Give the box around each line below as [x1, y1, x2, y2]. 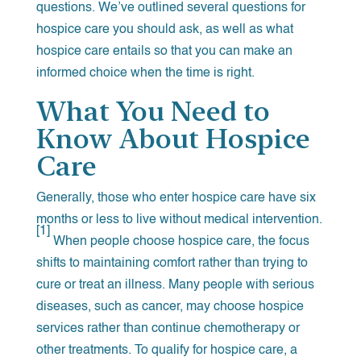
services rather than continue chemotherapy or [35, 322, 300, 335]
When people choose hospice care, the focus [49, 234, 309, 248]
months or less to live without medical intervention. [35, 213, 322, 226]
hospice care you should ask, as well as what [35, 23, 293, 36]
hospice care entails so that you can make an [35, 44, 293, 58]
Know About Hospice [35, 122, 310, 155]
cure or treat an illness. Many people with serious [35, 278, 314, 292]
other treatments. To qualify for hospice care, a [35, 343, 297, 357]
